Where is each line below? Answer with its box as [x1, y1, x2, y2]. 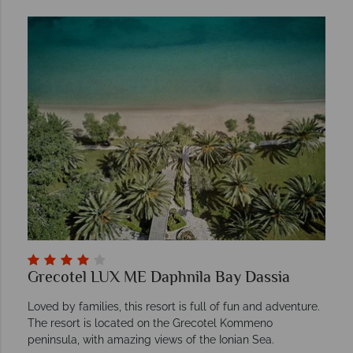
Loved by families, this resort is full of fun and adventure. [28, 299, 320, 313]
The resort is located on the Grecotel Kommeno [28, 316, 273, 329]
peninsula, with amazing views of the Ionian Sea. [28, 333, 274, 346]
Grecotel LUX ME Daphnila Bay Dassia [28, 266, 290, 291]
